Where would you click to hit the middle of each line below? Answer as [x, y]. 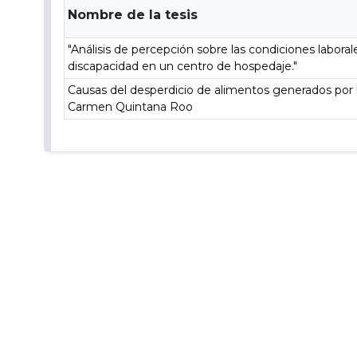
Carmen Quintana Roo [131, 107]
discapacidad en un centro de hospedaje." [183, 66]
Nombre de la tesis [133, 15]
